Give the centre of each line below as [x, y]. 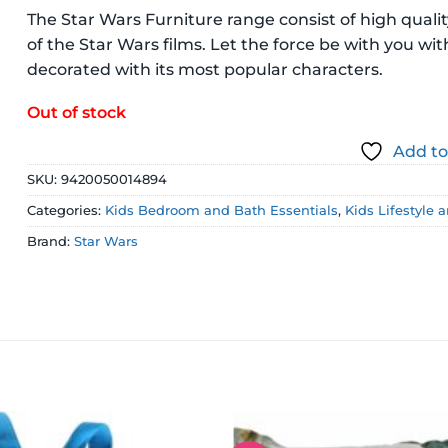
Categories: [66, 210]
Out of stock [77, 112]
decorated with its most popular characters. [205, 69]
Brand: [51, 241]
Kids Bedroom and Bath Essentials [222, 210]
